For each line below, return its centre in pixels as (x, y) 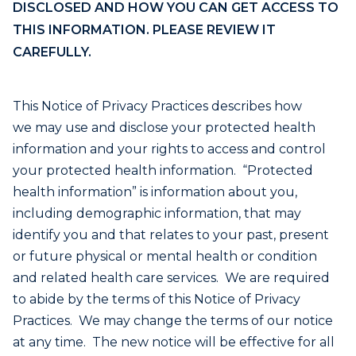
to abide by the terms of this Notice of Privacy (157, 299)
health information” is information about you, (155, 192)
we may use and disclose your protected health (164, 128)
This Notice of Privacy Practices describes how (157, 106)
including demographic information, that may (157, 213)
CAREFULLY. (52, 52)
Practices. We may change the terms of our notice (173, 321)
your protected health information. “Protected (163, 170)
